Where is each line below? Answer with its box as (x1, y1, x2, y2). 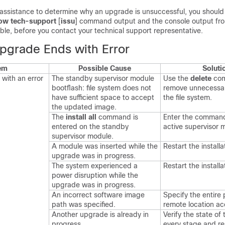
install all (66, 113, 96, 121)
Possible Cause (78, 64, 131, 72)
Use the (163, 74, 190, 82)
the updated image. (52, 103, 117, 111)
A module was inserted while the (52, 142, 158, 150)
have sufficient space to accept (52, 93, 154, 101)
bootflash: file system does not (52, 84, 151, 92)
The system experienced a (52, 162, 138, 170)
